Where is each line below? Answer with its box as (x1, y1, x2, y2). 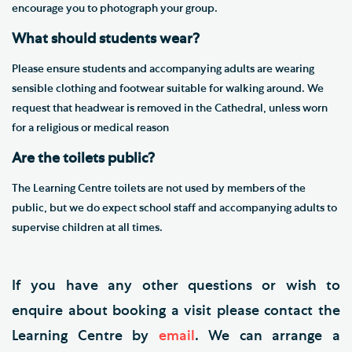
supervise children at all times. (12, 222, 165, 233)
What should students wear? (12, 31, 200, 46)
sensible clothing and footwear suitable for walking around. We (12, 82, 324, 94)
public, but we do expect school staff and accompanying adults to (12, 202, 337, 214)
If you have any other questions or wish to (12, 278, 340, 293)
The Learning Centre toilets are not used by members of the (12, 182, 306, 194)
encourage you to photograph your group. (12, 2, 222, 14)
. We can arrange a (194, 328, 341, 343)
